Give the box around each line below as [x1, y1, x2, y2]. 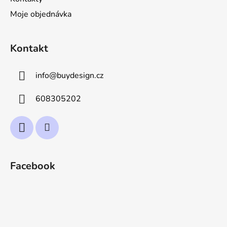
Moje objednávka [10, 9, 71, 20]
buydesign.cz [57, 69, 103, 81]
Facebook [10, 159, 55, 173]
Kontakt [10, 42, 48, 56]
